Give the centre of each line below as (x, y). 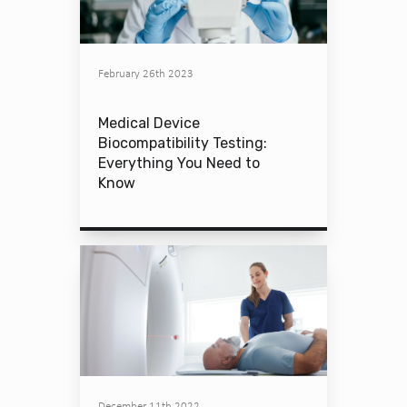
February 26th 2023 (146, 73)
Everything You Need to (179, 163)
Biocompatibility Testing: (183, 143)
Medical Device (149, 123)
